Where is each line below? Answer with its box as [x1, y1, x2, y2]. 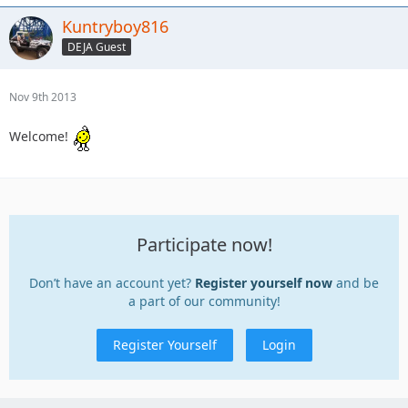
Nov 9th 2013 [9, 88, 76, 105]
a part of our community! [127, 291, 280, 310]
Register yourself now [195, 273, 332, 291]
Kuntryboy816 [62, 15, 168, 37]
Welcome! [9, 127, 72, 145]
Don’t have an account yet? [29, 273, 195, 291]
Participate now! [136, 231, 272, 257]
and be [332, 273, 379, 291]
